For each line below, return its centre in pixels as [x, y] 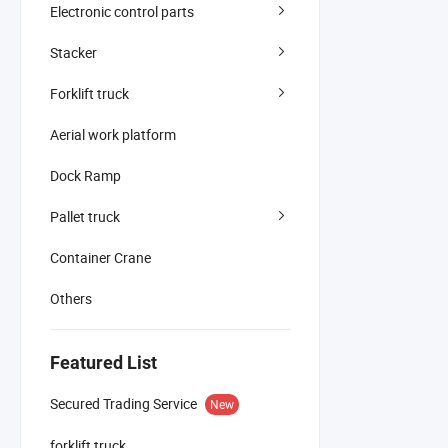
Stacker [73, 52]
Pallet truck [85, 216]
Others [71, 298]
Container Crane [100, 257]
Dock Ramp [85, 175]
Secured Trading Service [123, 403]
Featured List [103, 362]
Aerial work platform [113, 134]
